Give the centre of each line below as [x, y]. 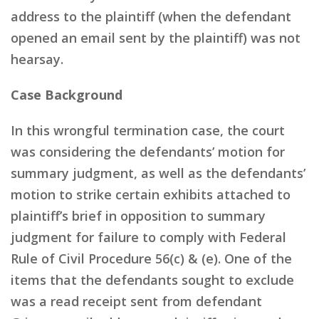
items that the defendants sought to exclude [152, 279]
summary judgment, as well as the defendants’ [158, 173]
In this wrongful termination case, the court [148, 130]
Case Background [67, 94]
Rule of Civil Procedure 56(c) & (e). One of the [151, 258]
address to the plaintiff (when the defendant [151, 16]
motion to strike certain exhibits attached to [151, 194]
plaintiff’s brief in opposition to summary [138, 215]
